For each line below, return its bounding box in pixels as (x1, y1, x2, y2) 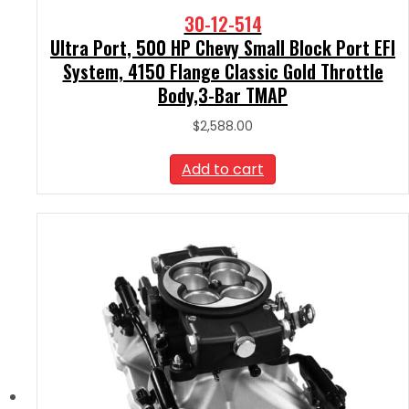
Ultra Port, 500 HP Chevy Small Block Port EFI (50, 33, 395, 61)
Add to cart (182, 158, 264, 180)
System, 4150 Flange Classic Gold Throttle (62, 57, 383, 85)
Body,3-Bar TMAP (158, 80, 288, 109)
